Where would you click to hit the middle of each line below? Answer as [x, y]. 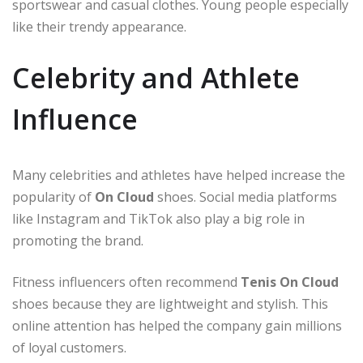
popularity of [53, 196]
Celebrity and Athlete [156, 77]
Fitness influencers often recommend [126, 282]
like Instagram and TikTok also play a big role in [158, 218]
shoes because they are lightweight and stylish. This [170, 303]
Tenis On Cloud [290, 282]
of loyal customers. [69, 347]
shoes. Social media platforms [246, 196]
